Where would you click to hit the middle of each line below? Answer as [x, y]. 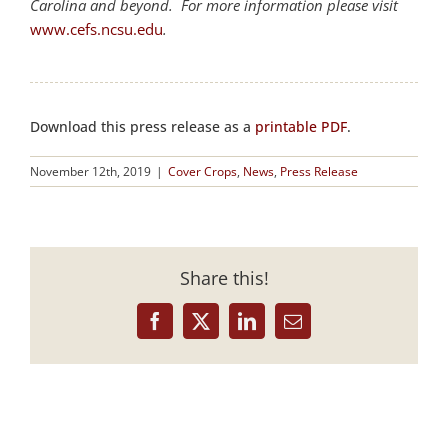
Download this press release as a [142, 127]
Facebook [188, 328]
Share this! [224, 277]
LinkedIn [278, 328]
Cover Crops [202, 172]
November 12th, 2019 [90, 172]
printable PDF [301, 127]
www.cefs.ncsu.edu [96, 29]
